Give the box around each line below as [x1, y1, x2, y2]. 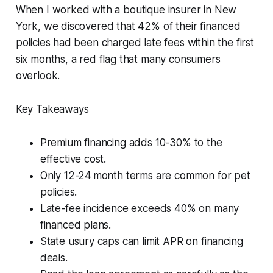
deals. [40, 251, 68, 264]
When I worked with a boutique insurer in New [15, 3, 237, 16]
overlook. [15, 69, 60, 82]
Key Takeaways [15, 102, 89, 115]
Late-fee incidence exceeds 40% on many [40, 202, 239, 214]
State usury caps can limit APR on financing [40, 235, 243, 247]
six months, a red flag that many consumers [15, 52, 221, 65]
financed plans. [40, 218, 112, 231]
